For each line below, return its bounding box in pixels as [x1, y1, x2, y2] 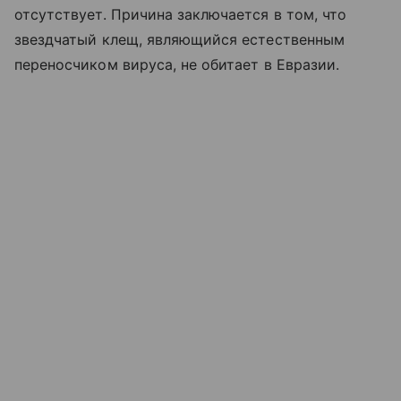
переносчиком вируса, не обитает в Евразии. [14, 55, 340, 73]
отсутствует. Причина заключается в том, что [14, 4, 347, 23]
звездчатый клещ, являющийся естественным [14, 30, 345, 48]
